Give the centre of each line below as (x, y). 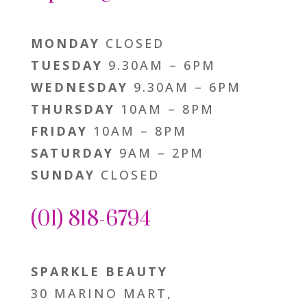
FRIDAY (59, 131)
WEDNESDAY (79, 87)
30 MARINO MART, (101, 293)
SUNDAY (63, 174)
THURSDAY (73, 109)
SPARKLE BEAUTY (99, 271)
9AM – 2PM (159, 152)
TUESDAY (66, 65)
